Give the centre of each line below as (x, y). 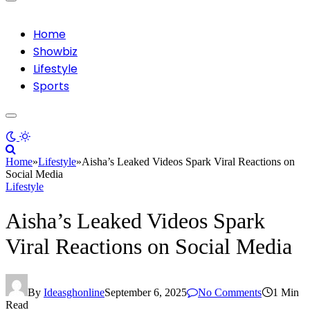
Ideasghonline (74, 292)
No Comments (230, 292)
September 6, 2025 (146, 292)
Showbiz (55, 52)
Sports (51, 86)
